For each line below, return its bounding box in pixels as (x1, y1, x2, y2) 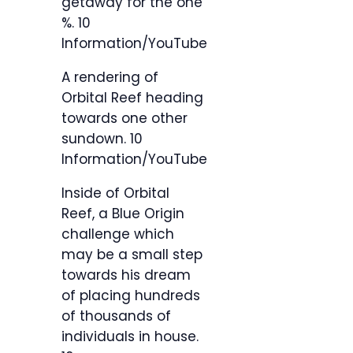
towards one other (61, 109, 188, 128)
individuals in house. (61, 327, 199, 347)
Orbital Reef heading (61, 88, 203, 108)
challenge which (61, 225, 174, 244)
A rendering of (61, 68, 158, 87)
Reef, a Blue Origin (61, 204, 184, 224)
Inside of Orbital (61, 184, 169, 203)
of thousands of (61, 307, 171, 326)
